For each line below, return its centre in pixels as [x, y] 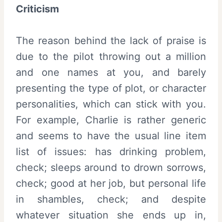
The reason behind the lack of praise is [111, 41]
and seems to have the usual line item [111, 136]
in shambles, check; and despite [111, 199]
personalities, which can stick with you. [111, 104]
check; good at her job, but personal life [111, 183]
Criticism [37, 9]
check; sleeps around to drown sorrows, [111, 167]
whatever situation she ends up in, [111, 215]
